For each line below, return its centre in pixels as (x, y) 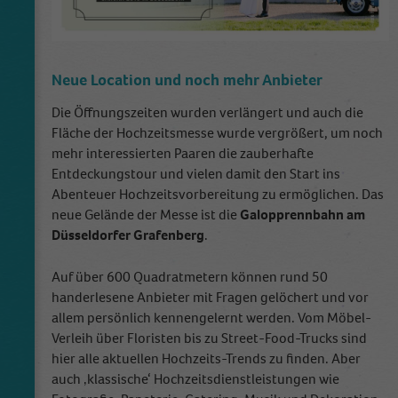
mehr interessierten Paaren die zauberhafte (183, 153)
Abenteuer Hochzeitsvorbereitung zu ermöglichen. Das (218, 194)
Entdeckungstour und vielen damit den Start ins (196, 173)
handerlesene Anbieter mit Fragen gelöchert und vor (210, 297)
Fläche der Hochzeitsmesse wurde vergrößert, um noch (217, 132)
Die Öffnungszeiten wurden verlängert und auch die (207, 112)
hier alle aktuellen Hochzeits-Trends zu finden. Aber (206, 358)
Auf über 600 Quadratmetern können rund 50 (190, 276)
